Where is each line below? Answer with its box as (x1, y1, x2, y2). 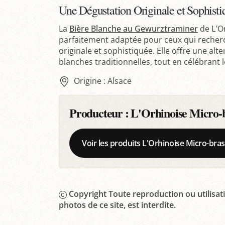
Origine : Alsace (73, 75, 132, 86)
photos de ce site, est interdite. (59, 199, 176, 211)
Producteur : (69, 104, 131, 122)
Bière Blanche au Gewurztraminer (69, 23, 198, 34)
